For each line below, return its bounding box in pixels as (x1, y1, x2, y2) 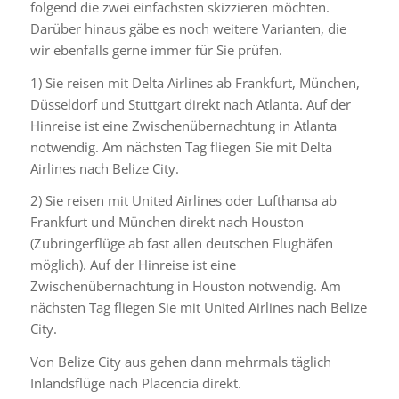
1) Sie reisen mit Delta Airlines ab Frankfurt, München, (29, 73, 360, 92)
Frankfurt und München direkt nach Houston (29, 213, 304, 232)
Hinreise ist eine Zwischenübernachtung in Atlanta (29, 116, 337, 134)
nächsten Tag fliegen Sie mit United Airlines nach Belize (29, 298, 367, 317)
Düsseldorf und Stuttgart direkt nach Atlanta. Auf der (29, 94, 351, 113)
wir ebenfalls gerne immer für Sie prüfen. (29, 40, 282, 59)
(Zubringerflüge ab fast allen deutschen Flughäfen (29, 234, 333, 253)
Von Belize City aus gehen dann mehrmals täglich (29, 353, 331, 371)
